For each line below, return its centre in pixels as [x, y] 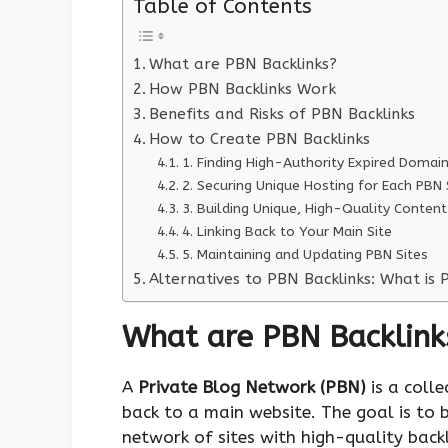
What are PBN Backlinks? [243, 64]
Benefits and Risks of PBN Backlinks [282, 114]
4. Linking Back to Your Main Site [286, 232]
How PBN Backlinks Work [243, 89]
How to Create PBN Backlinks [260, 139]
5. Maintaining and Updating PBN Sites [304, 255]
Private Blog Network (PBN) [252, 387]
